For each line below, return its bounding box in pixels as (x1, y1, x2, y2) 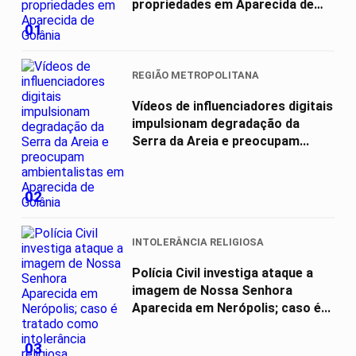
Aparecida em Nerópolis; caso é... (132, 300, 331, 316)
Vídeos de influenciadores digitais (132, 99, 333, 114)
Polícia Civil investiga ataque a (132, 265, 313, 281)
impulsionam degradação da (132, 116, 300, 132)
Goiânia (132, 14, 176, 30)
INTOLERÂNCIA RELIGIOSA (132, 236, 264, 249)
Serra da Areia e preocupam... (132, 133, 309, 149)
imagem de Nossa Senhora (132, 283, 292, 299)
